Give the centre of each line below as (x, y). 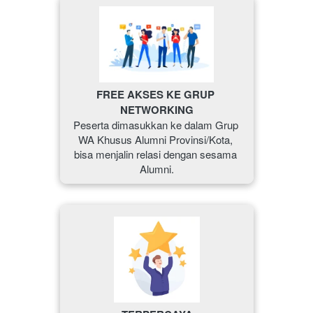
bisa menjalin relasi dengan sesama (155, 154)
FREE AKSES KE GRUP (155, 95)
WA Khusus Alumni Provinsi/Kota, (155, 140)
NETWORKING (157, 110)
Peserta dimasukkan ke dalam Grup (155, 125)
